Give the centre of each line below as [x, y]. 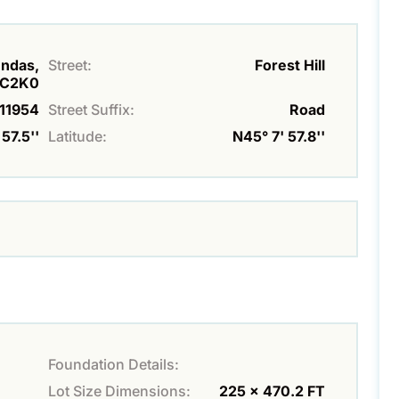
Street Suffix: [91, 109]
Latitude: [77, 136]
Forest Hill [290, 65]
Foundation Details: [114, 364]
